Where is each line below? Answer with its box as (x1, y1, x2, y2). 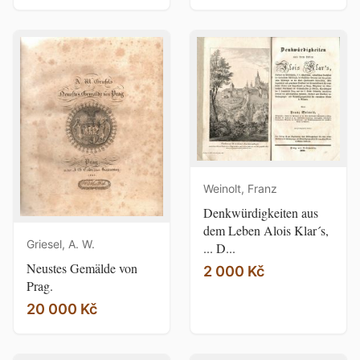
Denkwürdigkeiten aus (203, 204, 318, 221)
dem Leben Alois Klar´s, (203, 222, 329, 239)
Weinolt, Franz (203, 182, 277, 195)
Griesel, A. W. (27, 237, 95, 252)
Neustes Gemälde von (27, 260, 137, 277)
